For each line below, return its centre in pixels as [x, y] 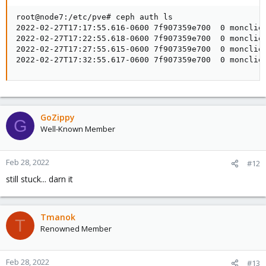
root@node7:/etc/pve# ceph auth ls [94, 17]
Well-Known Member [78, 129]
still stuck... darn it [39, 179]
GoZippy [58, 118]
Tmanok [58, 217]
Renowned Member [76, 229]
